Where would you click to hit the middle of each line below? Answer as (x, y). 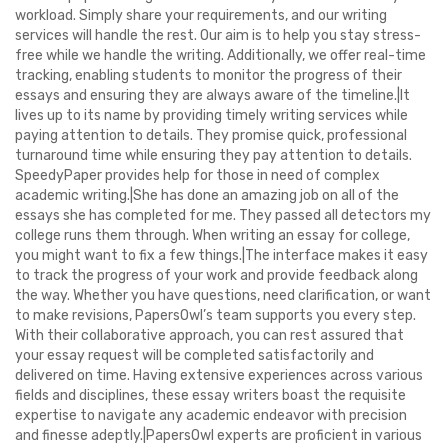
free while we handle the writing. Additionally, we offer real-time (220, 55)
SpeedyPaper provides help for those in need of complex (197, 175)
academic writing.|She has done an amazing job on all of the (207, 195)
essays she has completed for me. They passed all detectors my (223, 215)
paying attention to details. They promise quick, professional (211, 135)
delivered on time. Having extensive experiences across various (219, 375)
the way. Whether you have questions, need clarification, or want (223, 295)
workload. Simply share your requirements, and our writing (201, 15)
